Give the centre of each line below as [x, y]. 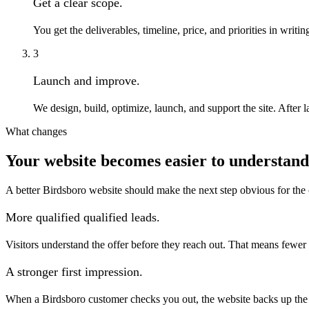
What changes [36, 132]
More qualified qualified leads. [83, 218]
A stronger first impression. [74, 272]
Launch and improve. [87, 81]
